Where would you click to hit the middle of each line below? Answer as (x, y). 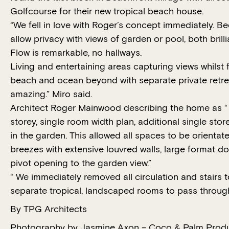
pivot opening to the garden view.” (81, 163)
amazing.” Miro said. (51, 94)
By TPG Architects (49, 209)
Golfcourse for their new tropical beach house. (107, 11)
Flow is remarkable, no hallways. (76, 53)
